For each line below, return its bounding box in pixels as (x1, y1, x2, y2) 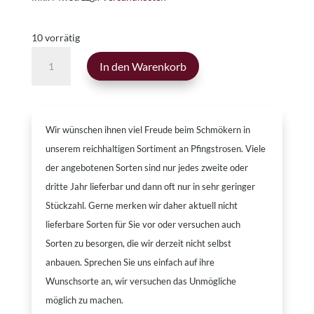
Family (30, 68, 62, 81)
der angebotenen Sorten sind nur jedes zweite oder (45, 162, 248, 173)
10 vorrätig (31, 32, 80, 43)
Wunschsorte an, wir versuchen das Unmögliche (45, 275, 236, 287)
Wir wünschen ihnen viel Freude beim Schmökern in (45, 124, 250, 135)
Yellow (30, 87, 61, 100)
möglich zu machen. (45, 294, 123, 306)
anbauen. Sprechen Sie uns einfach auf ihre (45, 257, 214, 268)
